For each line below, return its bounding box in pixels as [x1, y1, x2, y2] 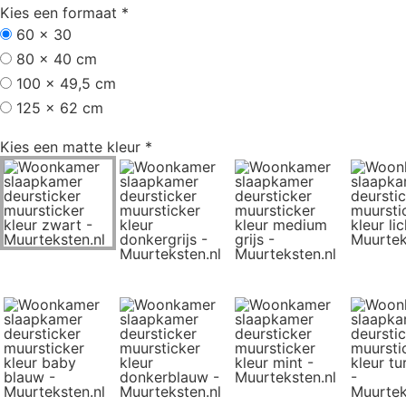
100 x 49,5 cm [16, 73, 116, 92]
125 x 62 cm [16, 98, 103, 117]
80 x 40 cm [16, 49, 97, 68]
